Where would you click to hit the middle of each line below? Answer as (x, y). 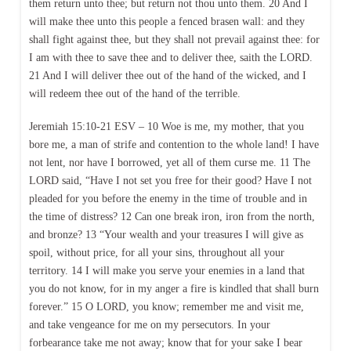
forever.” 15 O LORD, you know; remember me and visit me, (166, 306)
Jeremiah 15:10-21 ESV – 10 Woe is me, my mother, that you (166, 126)
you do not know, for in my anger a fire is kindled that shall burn (174, 288)
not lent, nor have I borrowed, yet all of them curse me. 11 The (169, 162)
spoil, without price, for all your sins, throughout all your (156, 252)
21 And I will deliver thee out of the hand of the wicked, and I (167, 76)
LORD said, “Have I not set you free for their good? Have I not (170, 180)
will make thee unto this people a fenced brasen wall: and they (166, 22)
